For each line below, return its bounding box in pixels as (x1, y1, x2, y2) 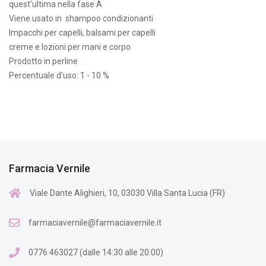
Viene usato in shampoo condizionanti (9, 13, 153, 23)
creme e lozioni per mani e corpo (9, 42, 131, 52)
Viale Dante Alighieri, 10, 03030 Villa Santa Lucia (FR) (30, 188, 225, 198)
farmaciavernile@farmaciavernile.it (28, 217, 161, 227)
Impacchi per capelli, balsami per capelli (9, 27, 156, 37)
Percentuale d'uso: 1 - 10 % (9, 70, 109, 80)
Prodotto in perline (9, 56, 78, 66)
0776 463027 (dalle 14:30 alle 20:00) (28, 247, 163, 257)
